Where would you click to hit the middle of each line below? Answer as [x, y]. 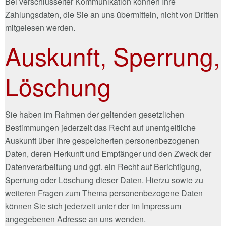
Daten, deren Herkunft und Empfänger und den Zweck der [108, 153]
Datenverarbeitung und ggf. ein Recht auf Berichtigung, [103, 166]
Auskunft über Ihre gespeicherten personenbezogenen [102, 140]
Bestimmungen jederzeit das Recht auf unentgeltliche [100, 127]
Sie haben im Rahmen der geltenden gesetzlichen [95, 114]
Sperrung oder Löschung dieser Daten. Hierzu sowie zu [104, 180]
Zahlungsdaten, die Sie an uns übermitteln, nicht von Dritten [112, 14]
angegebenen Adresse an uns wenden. [75, 219]
